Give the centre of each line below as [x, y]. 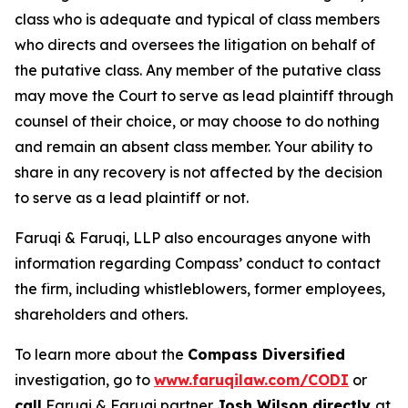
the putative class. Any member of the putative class [198, 70]
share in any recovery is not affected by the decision [199, 172]
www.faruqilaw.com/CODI [251, 379]
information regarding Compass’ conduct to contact [198, 263]
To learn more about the [101, 354]
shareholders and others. [101, 314]
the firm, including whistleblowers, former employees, [200, 288]
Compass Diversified [266, 354]
